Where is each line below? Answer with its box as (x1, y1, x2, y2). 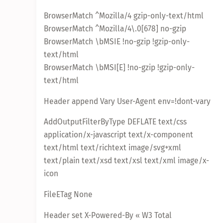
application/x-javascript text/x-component (44, 130, 193, 140)
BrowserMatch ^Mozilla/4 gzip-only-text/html (44, 11, 204, 21)
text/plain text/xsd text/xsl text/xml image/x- (44, 156, 209, 166)
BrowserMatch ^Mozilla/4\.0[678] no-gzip (44, 24, 186, 34)
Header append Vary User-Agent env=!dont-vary (44, 96, 211, 106)
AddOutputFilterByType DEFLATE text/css (44, 117, 187, 127)
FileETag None (44, 189, 93, 199)
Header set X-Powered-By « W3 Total (44, 210, 172, 220)
